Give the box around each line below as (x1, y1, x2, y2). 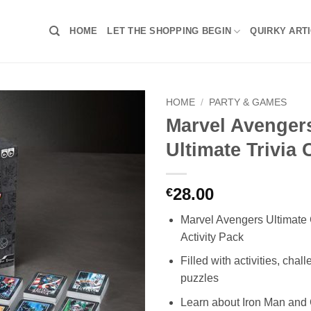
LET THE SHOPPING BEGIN (107, 26, 232, 36)
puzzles (180, 272, 219, 285)
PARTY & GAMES (209, 97, 287, 108)
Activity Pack (180, 230, 244, 243)
